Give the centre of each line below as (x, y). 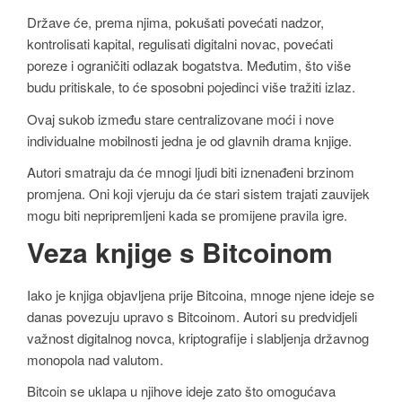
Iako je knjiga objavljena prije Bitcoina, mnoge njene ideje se (201, 294)
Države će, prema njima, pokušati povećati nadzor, (175, 22)
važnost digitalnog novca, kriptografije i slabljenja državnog (198, 337)
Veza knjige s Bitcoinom (180, 251)
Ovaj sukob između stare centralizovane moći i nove (180, 118)
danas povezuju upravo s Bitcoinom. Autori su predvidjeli (192, 316)
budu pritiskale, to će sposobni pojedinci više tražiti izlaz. (191, 86)
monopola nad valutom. (95, 359)
